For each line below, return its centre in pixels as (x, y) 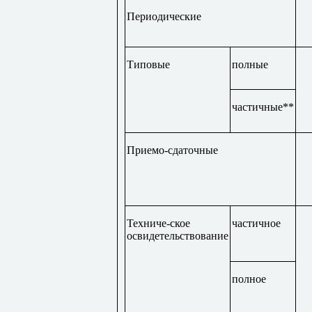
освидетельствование (177, 235)
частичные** (263, 107)
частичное (256, 223)
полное (249, 279)
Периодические (164, 16)
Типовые (148, 64)
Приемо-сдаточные (172, 150)
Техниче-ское (158, 223)
